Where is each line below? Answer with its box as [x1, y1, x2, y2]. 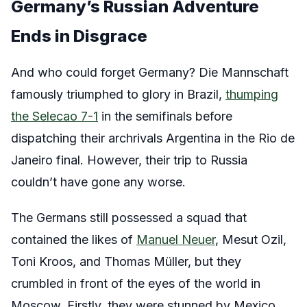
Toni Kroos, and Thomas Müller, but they [11, 254, 241, 269]
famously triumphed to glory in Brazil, [11, 87, 225, 102]
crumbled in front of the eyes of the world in [11, 276, 260, 291]
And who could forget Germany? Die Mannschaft [11, 65, 288, 80]
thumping [225, 87, 278, 102]
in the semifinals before [98, 109, 232, 124]
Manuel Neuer [136, 232, 215, 247]
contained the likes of [11, 232, 136, 247]
